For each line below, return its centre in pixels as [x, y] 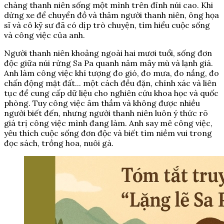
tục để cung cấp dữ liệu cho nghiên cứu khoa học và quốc [111, 93]
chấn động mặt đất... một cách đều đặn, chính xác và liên [110, 83]
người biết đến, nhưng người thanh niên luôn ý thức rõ [106, 113]
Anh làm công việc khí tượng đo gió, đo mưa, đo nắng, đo [111, 73]
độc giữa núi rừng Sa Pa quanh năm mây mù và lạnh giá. [108, 63]
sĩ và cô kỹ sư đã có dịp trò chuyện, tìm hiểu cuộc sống [107, 25]
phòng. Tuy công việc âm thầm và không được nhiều [102, 103]
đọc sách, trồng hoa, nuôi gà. [59, 143]
